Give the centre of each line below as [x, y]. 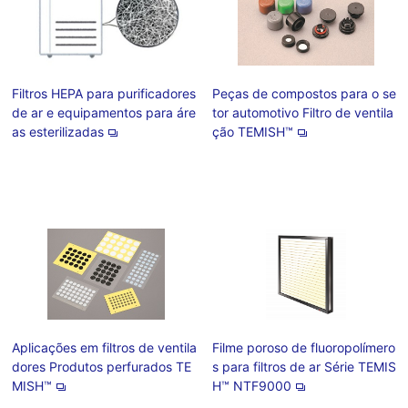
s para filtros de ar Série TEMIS [304, 367]
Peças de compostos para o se [304, 93]
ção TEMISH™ [252, 132]
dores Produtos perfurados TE [102, 367]
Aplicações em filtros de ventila [105, 347]
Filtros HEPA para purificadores [104, 93]
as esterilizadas [58, 132]
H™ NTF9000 [251, 386]
